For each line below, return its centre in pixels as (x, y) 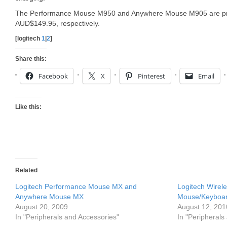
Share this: (31, 59)
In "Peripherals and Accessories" (67, 217)
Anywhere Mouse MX (49, 197)
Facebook (53, 76)
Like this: (28, 107)
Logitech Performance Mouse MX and (76, 186)
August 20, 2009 (42, 207)
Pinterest (152, 76)
